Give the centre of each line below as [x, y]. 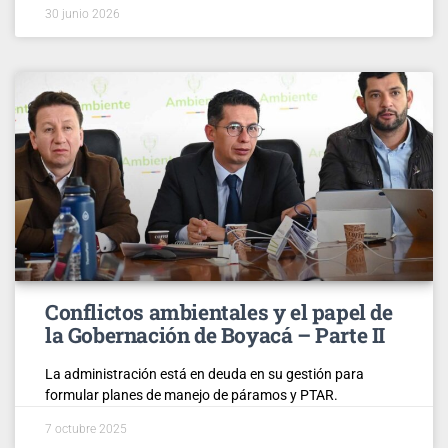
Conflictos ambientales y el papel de [219, 311]
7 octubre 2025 [86, 428]
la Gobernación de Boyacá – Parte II [215, 334]
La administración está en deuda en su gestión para [204, 373]
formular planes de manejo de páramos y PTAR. [191, 394]
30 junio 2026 [82, 13]
